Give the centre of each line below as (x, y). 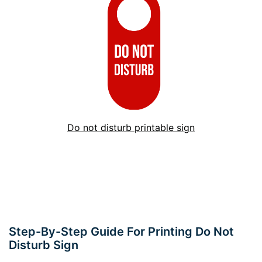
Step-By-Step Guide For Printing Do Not (121, 231)
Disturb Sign (44, 245)
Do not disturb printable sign (131, 127)
